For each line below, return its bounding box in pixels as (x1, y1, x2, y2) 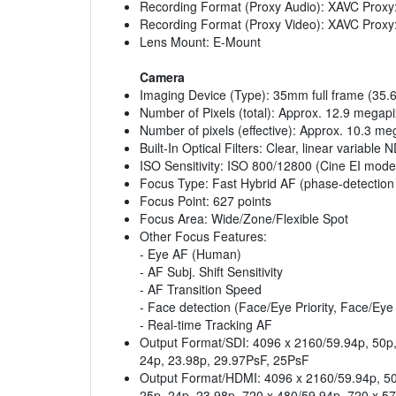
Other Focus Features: (140, 227, 267, 246)
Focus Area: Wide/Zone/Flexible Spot (140, 209, 348, 228)
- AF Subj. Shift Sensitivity (140, 263, 283, 281)
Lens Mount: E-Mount (140, 33, 261, 51)
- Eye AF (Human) (140, 245, 241, 263)
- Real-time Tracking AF (140, 316, 272, 334)
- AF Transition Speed (140, 280, 262, 299)
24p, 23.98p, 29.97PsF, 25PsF (140, 351, 309, 369)
